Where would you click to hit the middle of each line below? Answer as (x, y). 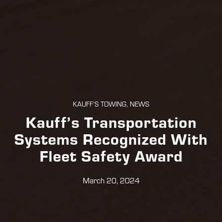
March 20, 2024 (111, 181)
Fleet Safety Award (111, 156)
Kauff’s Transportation (111, 122)
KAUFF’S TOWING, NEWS (111, 104)
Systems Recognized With (111, 139)
